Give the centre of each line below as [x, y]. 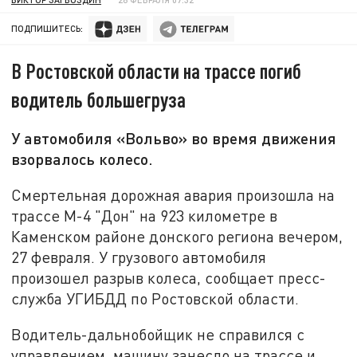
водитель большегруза [99, 100]
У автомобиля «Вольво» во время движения [174, 138]
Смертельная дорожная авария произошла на [173, 194]
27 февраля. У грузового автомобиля [139, 257]
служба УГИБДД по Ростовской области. [155, 298]
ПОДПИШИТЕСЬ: [47, 29]
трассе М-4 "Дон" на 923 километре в [145, 215]
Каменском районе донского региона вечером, [177, 236]
